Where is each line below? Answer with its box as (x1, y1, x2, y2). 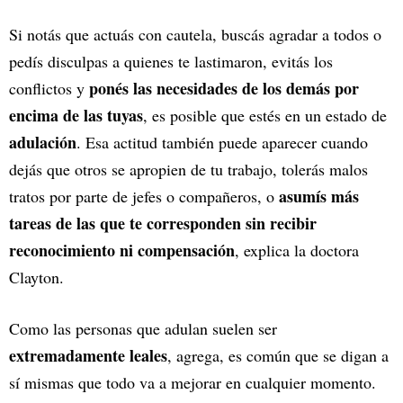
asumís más (279, 184, 359, 208)
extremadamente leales (9, 343, 167, 367)
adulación (9, 130, 76, 154)
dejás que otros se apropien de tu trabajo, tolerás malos (9, 157, 368, 180)
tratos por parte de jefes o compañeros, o (9, 184, 279, 207)
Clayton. (9, 265, 64, 288)
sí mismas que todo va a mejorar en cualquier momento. (9, 371, 376, 393)
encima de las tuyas (9, 103, 143, 127)
